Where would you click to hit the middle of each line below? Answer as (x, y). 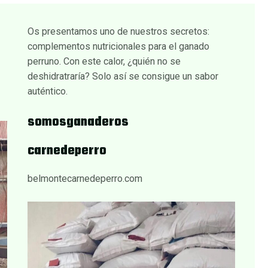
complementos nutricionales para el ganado (118, 46)
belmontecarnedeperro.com (85, 179)
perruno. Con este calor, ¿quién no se (104, 61)
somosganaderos (78, 122)
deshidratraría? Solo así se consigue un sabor (123, 76)
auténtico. (47, 91)
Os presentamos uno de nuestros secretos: (118, 31)
